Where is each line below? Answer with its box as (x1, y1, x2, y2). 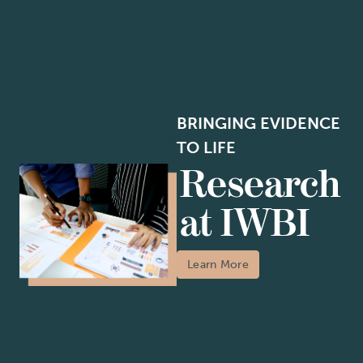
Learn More (187, 257, 250, 271)
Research (180, 161, 340, 208)
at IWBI (180, 200, 310, 247)
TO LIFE (177, 137, 237, 157)
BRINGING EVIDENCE (177, 113, 341, 133)
